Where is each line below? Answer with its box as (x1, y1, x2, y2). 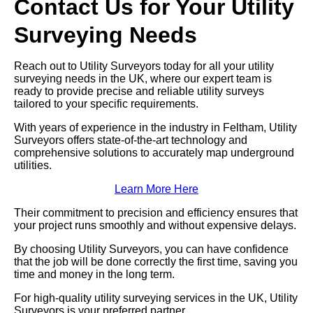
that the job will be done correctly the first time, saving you (14, 256, 298, 268)
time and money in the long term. (14, 268, 175, 281)
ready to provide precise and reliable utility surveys (14, 85, 264, 98)
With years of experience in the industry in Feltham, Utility (14, 122, 297, 134)
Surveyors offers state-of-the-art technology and (14, 134, 247, 147)
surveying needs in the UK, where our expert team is (14, 73, 272, 85)
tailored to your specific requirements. (14, 98, 198, 110)
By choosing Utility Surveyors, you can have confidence (14, 243, 289, 256)
